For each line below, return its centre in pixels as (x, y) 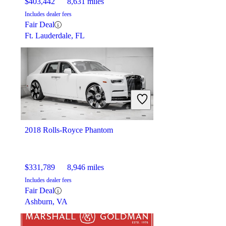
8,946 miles (86, 167)
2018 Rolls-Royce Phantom (69, 130)
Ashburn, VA (46, 202)
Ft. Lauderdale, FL (55, 36)
